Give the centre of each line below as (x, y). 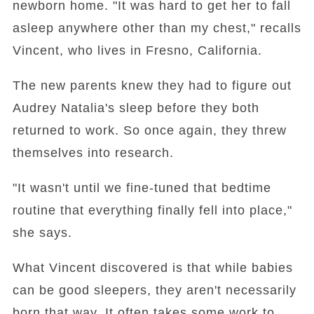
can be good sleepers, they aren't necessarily (154, 291)
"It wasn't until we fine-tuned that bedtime (142, 188)
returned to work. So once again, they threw (149, 131)
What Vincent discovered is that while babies (152, 268)
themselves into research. (93, 153)
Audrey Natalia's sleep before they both (136, 108)
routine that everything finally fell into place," (152, 211)
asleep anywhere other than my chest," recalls (157, 28)
